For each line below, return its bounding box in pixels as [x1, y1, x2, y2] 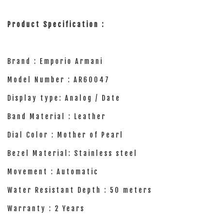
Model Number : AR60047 [7, 76, 154, 84]
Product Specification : [7, 20, 108, 29]
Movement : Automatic [7, 168, 102, 176]
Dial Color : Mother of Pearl [7, 131, 126, 139]
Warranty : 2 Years [7, 204, 88, 213]
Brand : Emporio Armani [7, 57, 106, 65]
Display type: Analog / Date [7, 94, 124, 102]
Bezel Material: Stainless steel [7, 149, 140, 157]
